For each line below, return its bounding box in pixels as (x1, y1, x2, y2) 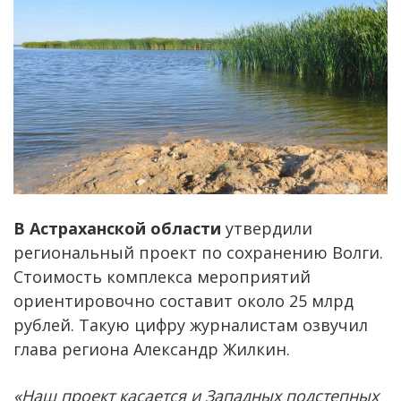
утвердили (221, 217, 312, 239)
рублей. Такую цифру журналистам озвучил (13, 313, 368, 336)
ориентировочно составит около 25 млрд (13, 289, 354, 311)
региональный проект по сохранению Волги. (13, 241, 383, 263)
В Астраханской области (13, 217, 221, 239)
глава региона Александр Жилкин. (13, 337, 290, 360)
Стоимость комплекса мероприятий (13, 265, 311, 287)
